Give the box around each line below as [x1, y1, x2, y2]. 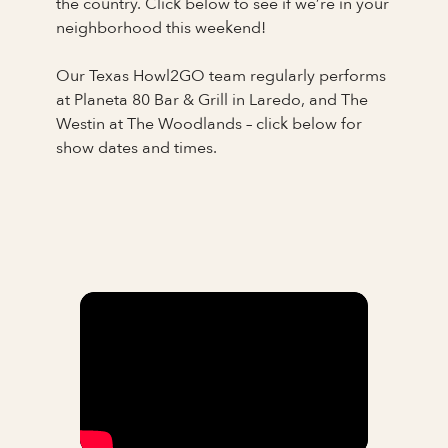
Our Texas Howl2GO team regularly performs [56, 64, 386, 87]
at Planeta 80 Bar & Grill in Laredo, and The [56, 88, 368, 111]
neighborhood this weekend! [56, 16, 266, 39]
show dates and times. [56, 136, 217, 159]
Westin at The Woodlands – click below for [56, 112, 362, 135]
